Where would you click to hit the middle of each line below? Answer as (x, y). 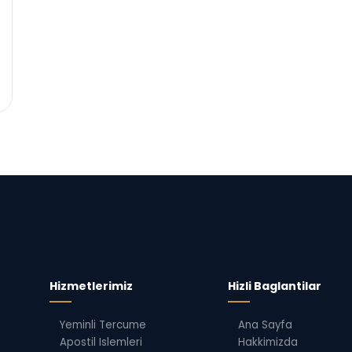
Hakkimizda (268, 343)
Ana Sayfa (265, 325)
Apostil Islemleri (101, 343)
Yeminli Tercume (103, 325)
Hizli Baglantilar (274, 286)
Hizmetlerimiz (91, 286)
